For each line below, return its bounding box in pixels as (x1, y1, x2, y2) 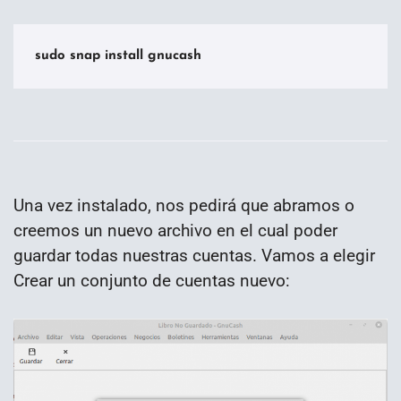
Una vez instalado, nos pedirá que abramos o (13, 194, 354, 216)
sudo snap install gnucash (35, 49, 201, 64)
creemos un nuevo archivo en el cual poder (13, 219, 337, 241)
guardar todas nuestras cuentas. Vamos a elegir (13, 244, 375, 266)
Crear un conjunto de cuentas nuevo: (13, 269, 290, 291)
